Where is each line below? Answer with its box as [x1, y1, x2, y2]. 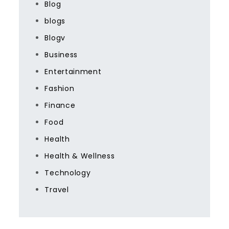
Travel [44, 185, 69, 195]
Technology [44, 168, 91, 178]
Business [44, 50, 78, 60]
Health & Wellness [44, 151, 115, 161]
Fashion [44, 83, 75, 94]
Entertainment [44, 66, 102, 77]
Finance [44, 100, 76, 110]
